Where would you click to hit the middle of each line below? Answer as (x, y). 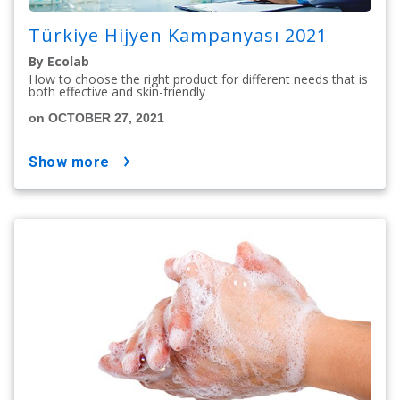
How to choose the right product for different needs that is (198, 79)
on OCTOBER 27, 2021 (96, 118)
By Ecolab (59, 62)
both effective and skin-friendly (117, 92)
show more (74, 162)
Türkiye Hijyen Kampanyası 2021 (178, 36)
